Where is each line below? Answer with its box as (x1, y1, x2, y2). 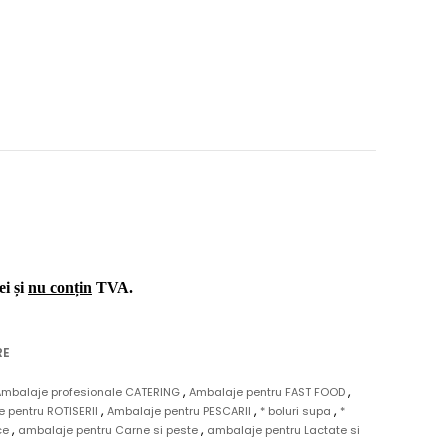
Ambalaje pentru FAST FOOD (189, 384, 349, 400)
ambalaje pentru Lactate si (207, 422, 360, 438)
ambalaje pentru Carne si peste (18, 422, 201, 438)
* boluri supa (260, 403, 334, 419)
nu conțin (28, 279, 92, 295)
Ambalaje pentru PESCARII (107, 403, 254, 419)
